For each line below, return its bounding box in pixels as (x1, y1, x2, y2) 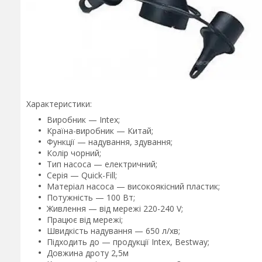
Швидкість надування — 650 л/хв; (47, 225, 180, 236)
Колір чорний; (47, 147, 101, 158)
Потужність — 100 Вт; (47, 192, 135, 203)
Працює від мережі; (47, 214, 123, 225)
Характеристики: (26, 98, 92, 109)
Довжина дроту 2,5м (47, 247, 129, 258)
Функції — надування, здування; (47, 136, 173, 147)
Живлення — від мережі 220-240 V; (47, 203, 183, 214)
